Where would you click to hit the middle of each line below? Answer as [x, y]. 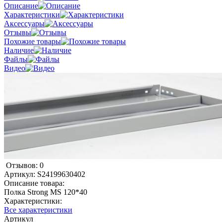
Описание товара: [34, 183]
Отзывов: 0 [25, 165]
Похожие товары [32, 41]
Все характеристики [38, 210]
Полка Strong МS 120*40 [46, 192]
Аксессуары [24, 23]
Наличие [19, 50]
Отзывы [18, 32]
